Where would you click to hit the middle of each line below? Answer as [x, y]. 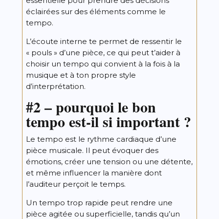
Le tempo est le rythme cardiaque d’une [101, 139]
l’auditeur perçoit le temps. [76, 184]
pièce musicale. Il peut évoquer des [92, 150]
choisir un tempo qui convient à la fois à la [103, 64]
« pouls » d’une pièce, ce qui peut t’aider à [103, 52]
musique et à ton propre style [81, 75]
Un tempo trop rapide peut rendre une [99, 202]
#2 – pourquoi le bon [91, 106]
